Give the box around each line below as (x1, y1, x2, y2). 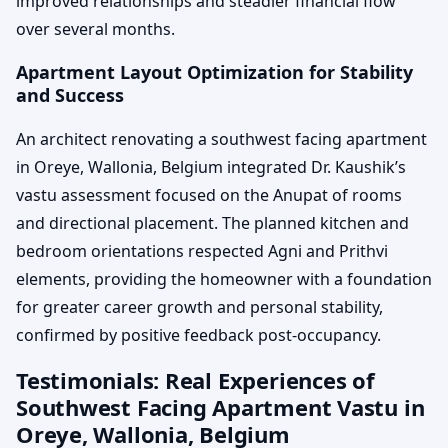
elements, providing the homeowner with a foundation (16, 268, 432, 291)
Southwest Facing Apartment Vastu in (16, 392, 425, 423)
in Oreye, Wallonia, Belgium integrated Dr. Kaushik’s (16, 156, 406, 179)
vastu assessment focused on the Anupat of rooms (16, 184, 402, 207)
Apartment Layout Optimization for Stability (16, 60, 413, 85)
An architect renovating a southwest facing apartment (16, 128, 427, 151)
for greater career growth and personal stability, (16, 296, 383, 319)
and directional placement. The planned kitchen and (16, 212, 409, 235)
